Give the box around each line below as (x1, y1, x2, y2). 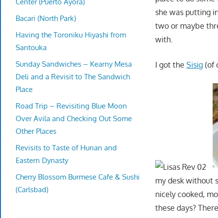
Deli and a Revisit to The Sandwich (16, 72, 130, 81)
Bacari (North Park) (16, 13, 76, 23)
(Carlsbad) (16, 184, 48, 194)
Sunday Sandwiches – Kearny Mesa (16, 59, 132, 69)
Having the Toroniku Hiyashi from (16, 30, 126, 39)
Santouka (16, 42, 47, 52)
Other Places (16, 126, 56, 136)
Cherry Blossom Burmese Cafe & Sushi (16, 172, 140, 182)
